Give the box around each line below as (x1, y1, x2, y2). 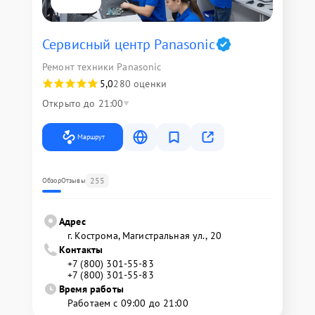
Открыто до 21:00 (42, 96, 124, 110)
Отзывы (60, 175, 86, 185)
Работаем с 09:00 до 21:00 (67, 296, 188, 309)
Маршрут (77, 131, 105, 141)
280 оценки (113, 77, 167, 90)
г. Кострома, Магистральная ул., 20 (67, 229, 222, 242)
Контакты (59, 243, 103, 256)
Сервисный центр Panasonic (42, 34, 215, 53)
